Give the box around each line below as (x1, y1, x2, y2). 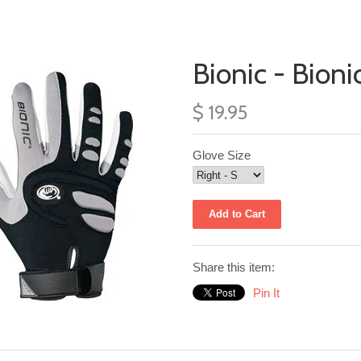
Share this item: (193, 260, 275, 274)
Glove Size (193, 148, 251, 162)
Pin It (253, 286, 280, 300)
